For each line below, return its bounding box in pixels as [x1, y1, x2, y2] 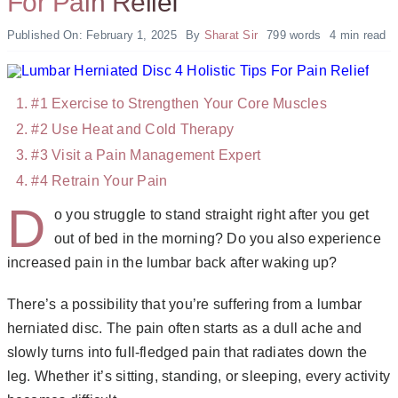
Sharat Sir [203, 28, 259, 42]
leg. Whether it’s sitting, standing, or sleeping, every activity [6, 368, 391, 384]
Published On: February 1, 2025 [6, 28, 177, 42]
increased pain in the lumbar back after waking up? [6, 254, 341, 270]
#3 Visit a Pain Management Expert [31, 147, 261, 163]
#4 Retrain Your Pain [31, 173, 168, 189]
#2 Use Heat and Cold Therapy [31, 122, 235, 138]
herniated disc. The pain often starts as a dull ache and [6, 320, 362, 336]
